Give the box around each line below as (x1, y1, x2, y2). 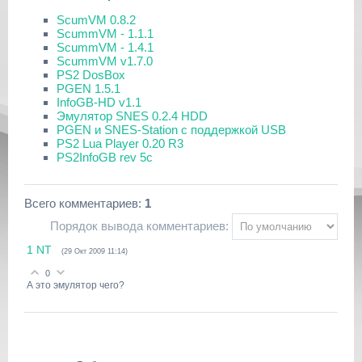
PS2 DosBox (57, 68, 125, 82)
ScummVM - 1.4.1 (57, 40, 154, 54)
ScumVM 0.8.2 (57, 13, 136, 27)
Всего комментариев (24, 196, 138, 210)
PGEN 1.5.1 (57, 82, 120, 95)
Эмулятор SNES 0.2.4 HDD (57, 109, 208, 123)
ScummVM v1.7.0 (57, 54, 153, 68)
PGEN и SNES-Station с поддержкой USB (57, 123, 286, 137)
